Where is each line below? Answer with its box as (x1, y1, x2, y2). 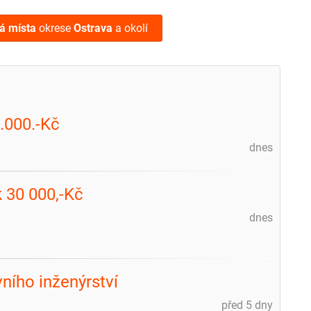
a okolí (112, 21, 148, 35)
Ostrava (74, 21, 112, 35)
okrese (36, 21, 74, 35)
